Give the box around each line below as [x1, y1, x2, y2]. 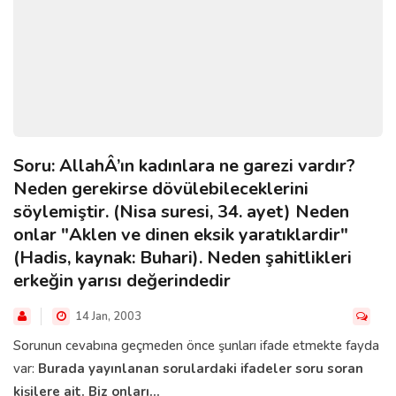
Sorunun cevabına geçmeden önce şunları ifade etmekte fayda [13, 336, 379, 354]
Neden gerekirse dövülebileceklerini [13, 176, 308, 201]
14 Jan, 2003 [72, 308, 141, 324]
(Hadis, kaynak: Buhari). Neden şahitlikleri [13, 245, 352, 270]
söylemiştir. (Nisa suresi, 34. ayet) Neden [13, 199, 349, 224]
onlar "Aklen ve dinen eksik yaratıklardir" [13, 222, 348, 247]
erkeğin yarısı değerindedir [13, 268, 231, 293]
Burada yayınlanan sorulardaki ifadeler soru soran [38, 359, 363, 377]
